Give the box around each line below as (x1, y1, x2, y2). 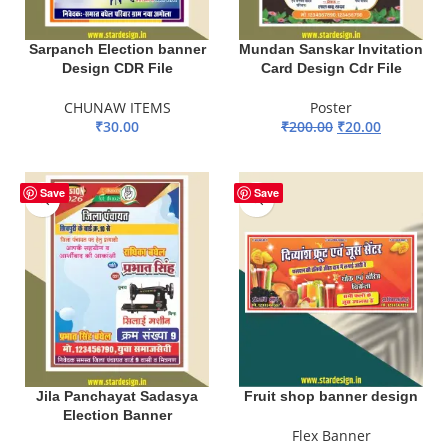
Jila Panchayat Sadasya (36, 388, 198, 405)
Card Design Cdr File (260, 59, 402, 76)
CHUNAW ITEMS (63, 97, 171, 117)
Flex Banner (291, 426, 371, 446)
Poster (310, 97, 352, 117)
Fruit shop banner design (244, 388, 418, 405)
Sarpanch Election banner (28, 40, 206, 57)
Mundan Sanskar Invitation (239, 40, 423, 57)
